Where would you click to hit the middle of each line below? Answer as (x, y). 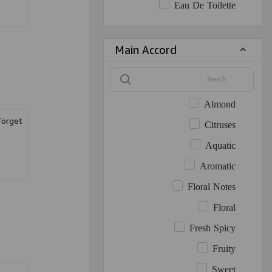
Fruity (224, 250)
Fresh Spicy (213, 229)
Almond (220, 105)
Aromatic (218, 167)
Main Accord (145, 50)
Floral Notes (212, 188)
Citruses (220, 126)
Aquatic (221, 146)
